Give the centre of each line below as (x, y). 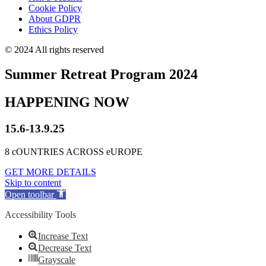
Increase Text (63, 236)
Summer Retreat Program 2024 (101, 75)
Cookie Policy (55, 8)
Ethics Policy (53, 29)
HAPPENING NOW (67, 102)
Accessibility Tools (40, 214)
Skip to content (33, 182)
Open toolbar (29, 194)
